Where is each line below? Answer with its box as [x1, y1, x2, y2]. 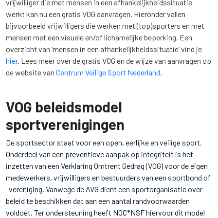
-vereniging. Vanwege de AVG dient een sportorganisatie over [6, 184, 202, 194]
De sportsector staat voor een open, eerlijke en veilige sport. [6, 138, 202, 147]
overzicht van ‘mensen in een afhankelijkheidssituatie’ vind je [6, 44, 202, 54]
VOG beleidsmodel [6, 98, 122, 115]
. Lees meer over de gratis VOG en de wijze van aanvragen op [18, 56, 211, 65]
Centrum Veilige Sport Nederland [56, 68, 160, 77]
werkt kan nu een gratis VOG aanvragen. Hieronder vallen [6, 9, 185, 18]
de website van [6, 68, 56, 77]
